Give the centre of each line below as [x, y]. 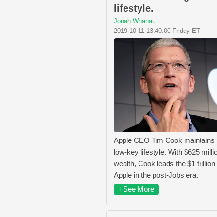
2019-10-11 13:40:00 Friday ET [157, 31]
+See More [136, 189]
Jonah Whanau [135, 21]
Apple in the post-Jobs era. [156, 175]
